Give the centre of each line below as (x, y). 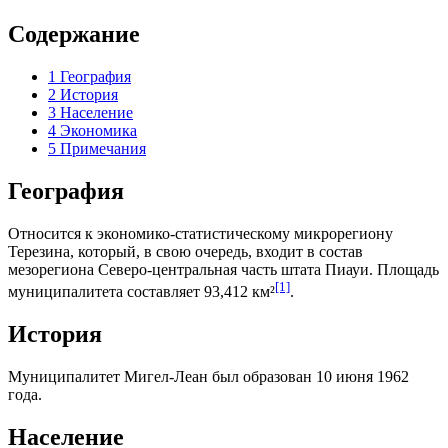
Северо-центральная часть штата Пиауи (233, 269)
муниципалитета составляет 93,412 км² (141, 291)
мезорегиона (53, 269)
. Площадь (404, 269)
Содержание (74, 33)
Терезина (39, 251)
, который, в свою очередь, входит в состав (216, 251)
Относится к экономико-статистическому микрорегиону (200, 233)
